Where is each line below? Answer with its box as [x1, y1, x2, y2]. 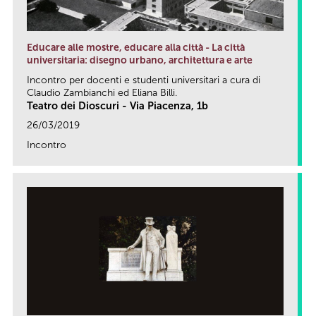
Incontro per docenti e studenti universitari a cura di [27, 73, 260, 86]
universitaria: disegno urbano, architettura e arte [27, 54, 253, 66]
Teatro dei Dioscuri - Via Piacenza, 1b [27, 99, 208, 112]
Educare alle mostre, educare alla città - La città [27, 41, 245, 54]
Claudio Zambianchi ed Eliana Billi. [27, 86, 177, 99]
